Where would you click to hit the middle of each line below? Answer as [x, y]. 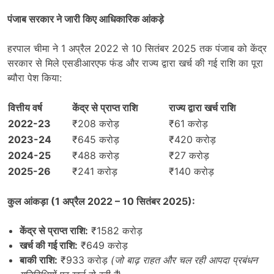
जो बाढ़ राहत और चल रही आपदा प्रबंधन [186, 260]
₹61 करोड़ [188, 124]
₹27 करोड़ [189, 156]
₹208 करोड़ [96, 124]
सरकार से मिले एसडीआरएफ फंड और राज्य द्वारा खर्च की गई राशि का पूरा [135, 63]
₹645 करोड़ [96, 140]
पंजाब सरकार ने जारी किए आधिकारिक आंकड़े [86, 19]
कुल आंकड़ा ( [31, 202]
